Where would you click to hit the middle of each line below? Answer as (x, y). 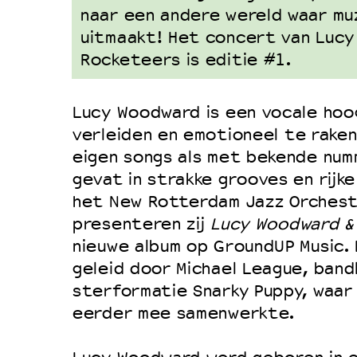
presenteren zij (141, 224)
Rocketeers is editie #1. (185, 60)
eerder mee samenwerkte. (183, 313)
